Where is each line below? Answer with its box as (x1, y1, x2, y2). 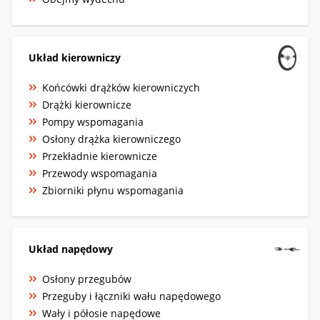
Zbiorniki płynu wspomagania (42, 183, 184, 197)
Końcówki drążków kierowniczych (42, 80, 200, 94)
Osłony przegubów (42, 271, 131, 286)
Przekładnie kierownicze (42, 149, 157, 163)
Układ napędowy (29, 241, 113, 256)
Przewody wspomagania (42, 166, 157, 180)
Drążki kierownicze (42, 97, 131, 111)
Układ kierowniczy (29, 50, 121, 64)
